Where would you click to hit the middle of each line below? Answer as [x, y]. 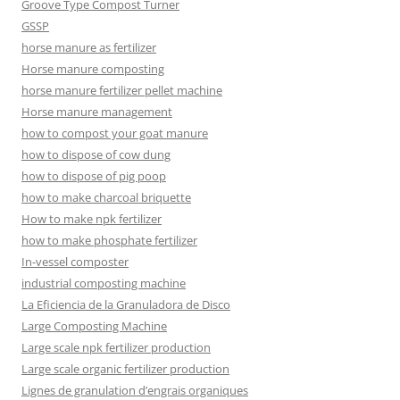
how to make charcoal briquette [106, 197]
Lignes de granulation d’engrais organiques [135, 390]
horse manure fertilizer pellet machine [122, 90]
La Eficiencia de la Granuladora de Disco [126, 304]
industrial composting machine [104, 283]
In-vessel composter [75, 261]
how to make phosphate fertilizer [109, 240]
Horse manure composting [93, 68]
